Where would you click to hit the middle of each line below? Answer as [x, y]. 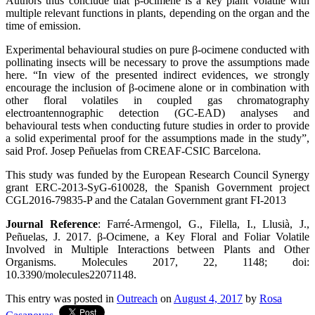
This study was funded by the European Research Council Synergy [157, 174]
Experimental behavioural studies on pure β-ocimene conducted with [157, 49]
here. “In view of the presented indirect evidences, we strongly [157, 75]
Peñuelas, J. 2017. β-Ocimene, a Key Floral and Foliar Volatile [157, 236]
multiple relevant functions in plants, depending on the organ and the [157, 13]
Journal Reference [52, 224]
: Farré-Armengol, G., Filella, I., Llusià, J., [204, 224]
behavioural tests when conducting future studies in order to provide [157, 125]
